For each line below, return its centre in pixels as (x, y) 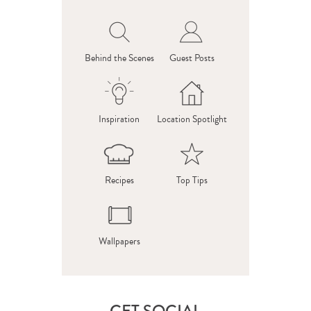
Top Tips (192, 180)
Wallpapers (119, 241)
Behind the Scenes (119, 58)
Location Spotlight (192, 119)
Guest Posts (192, 58)
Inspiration (119, 119)
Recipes (119, 180)
